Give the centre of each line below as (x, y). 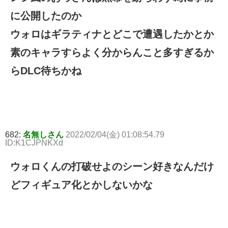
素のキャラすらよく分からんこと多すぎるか (112, 53)
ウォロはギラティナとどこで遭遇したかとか (112, 34)
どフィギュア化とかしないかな (81, 185)
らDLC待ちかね (46, 71)
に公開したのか (46, 16)
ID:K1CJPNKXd (34, 143)
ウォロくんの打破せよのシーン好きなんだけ (112, 167)
